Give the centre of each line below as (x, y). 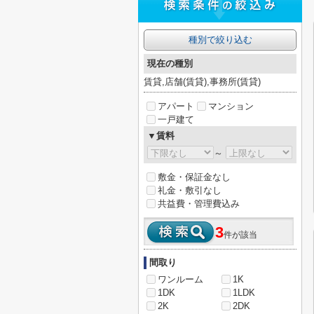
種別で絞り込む (220, 40)
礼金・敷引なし (190, 190)
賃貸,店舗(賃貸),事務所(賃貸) (202, 82)
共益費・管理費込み (199, 204)
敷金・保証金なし (194, 177)
